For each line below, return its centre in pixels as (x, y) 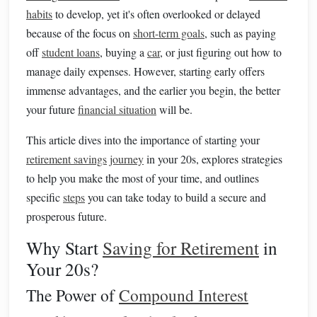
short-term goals (169, 33)
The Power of (73, 295)
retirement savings (67, 159)
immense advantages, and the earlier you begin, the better (153, 90)
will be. (174, 109)
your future (52, 109)
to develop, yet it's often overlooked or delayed (156, 14)
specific (45, 197)
